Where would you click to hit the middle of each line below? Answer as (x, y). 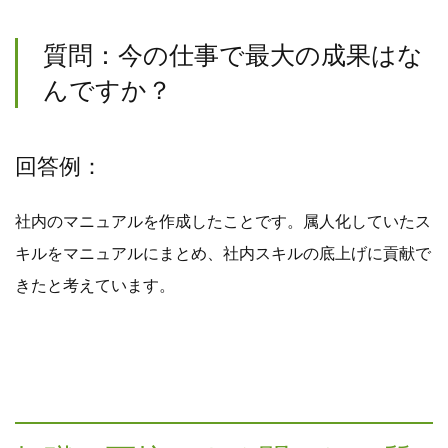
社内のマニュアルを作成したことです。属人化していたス (223, 222)
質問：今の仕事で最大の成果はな (233, 55)
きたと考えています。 (95, 286)
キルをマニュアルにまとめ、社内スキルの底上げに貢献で (223, 254)
